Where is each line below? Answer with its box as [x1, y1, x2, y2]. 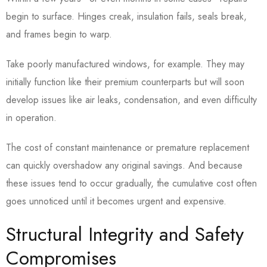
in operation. [6, 111, 60, 125]
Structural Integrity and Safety [6, 221, 244, 249]
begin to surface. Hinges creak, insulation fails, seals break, [6, 10, 247, 24]
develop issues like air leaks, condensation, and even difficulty [6, 93, 257, 107]
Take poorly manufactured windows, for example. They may [6, 57, 244, 72]
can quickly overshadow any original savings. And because [6, 159, 243, 173]
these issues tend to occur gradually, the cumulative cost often [6, 176, 257, 191]
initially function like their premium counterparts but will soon [6, 75, 244, 89]
